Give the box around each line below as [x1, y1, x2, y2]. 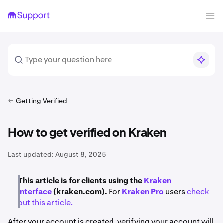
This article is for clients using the [18, 175, 142, 186]
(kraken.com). [52, 186, 107, 197]
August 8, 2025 [55, 150, 106, 159]
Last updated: [8, 150, 54, 159]
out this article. [18, 197, 73, 208]
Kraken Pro [122, 186, 164, 197]
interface [18, 186, 52, 197]
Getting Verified [16, 96, 67, 105]
